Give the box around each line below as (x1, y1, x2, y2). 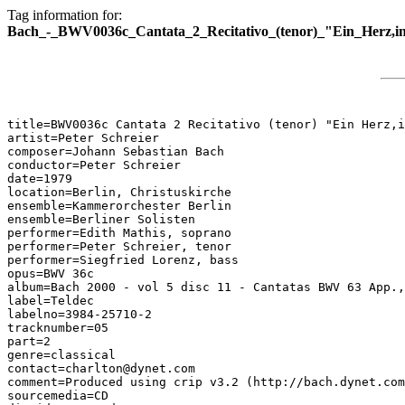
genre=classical (7, 348, 116, 362)
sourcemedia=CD (7, 389, 108, 402)
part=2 (7, 334, 51, 348)
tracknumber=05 (7, 321, 108, 334)
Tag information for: (7, 7, 122, 23)
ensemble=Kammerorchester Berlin (7, 199, 231, 212)
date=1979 (7, 172, 72, 185)
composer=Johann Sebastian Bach (7, 145, 224, 158)
